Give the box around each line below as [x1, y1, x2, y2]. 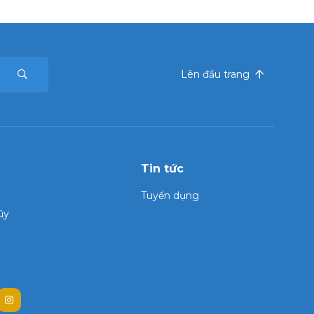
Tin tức [141, 162, 184, 175]
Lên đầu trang [181, 68, 252, 81]
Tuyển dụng [141, 189, 199, 202]
